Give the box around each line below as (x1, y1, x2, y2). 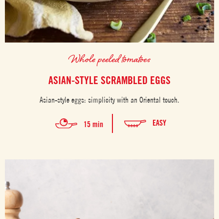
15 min (84, 119, 103, 129)
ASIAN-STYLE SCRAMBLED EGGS (48, 73, 171, 87)
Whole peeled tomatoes (68, 50, 151, 66)
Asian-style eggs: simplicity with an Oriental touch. (40, 95, 179, 104)
